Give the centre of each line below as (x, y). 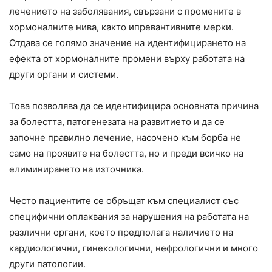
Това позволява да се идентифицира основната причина (134, 106)
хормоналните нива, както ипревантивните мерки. (121, 27)
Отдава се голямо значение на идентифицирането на (127, 42)
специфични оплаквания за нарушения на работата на (129, 216)
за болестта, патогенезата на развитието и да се (117, 121)
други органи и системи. (64, 74)
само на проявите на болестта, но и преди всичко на (126, 153)
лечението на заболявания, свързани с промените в (125, 11)
